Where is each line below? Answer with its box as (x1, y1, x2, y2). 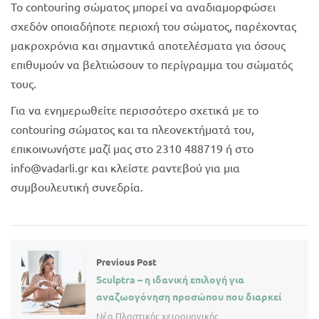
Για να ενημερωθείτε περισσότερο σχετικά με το (11, 102, 258, 117)
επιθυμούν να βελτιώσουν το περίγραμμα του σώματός (11, 56, 293, 71)
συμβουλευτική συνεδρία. (11, 179, 143, 194)
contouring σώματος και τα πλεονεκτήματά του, (11, 121, 254, 136)
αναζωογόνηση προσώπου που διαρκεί (96, 289, 281, 303)
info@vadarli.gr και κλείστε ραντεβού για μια (11, 159, 240, 174)
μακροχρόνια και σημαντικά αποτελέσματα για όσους (11, 37, 286, 52)
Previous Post (96, 255, 157, 268)
